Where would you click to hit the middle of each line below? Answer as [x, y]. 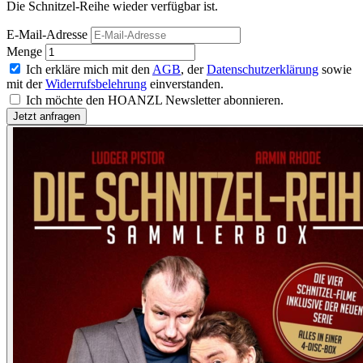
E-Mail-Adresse [47, 35]
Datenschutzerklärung [263, 70]
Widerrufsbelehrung [96, 84]
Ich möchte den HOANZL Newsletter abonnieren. [155, 100]
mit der [26, 84]
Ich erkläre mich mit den [89, 70]
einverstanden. [185, 84]
